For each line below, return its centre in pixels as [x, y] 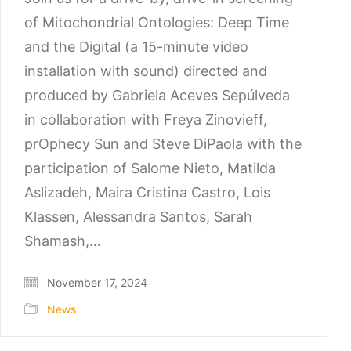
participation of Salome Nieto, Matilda [150, 168]
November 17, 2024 [96, 283]
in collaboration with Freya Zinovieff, [146, 119]
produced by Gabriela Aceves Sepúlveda [157, 95]
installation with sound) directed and [146, 71]
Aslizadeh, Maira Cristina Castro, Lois [147, 192]
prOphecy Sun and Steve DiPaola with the [163, 143]
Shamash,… [63, 241]
